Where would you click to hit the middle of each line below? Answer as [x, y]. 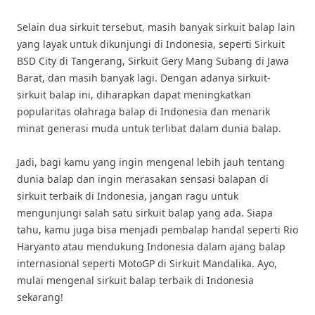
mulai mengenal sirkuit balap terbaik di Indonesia [135, 280]
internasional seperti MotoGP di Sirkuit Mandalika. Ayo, [147, 263]
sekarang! [40, 297]
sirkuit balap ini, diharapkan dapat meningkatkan [134, 95]
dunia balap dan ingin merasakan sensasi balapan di [143, 179]
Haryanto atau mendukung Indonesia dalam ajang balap [151, 246]
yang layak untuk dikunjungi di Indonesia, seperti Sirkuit [151, 44]
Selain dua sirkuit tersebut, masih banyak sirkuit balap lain [156, 27]
